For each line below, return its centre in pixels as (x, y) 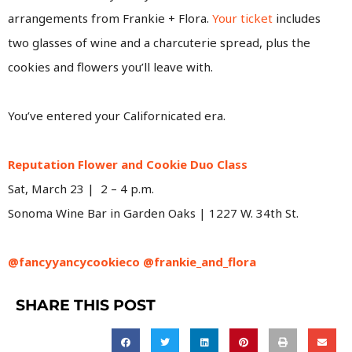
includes (297, 18)
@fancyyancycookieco (75, 261)
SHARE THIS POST (86, 305)
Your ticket (242, 18)
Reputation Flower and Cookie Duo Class (128, 164)
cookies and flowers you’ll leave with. (112, 66)
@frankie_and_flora (200, 261)
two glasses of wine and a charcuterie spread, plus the (159, 42)
